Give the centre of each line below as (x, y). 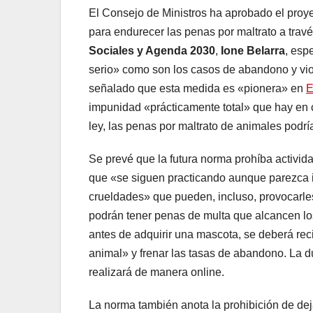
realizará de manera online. (156, 272)
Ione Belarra (253, 51)
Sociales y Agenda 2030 (152, 51)
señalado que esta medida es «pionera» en (197, 89)
